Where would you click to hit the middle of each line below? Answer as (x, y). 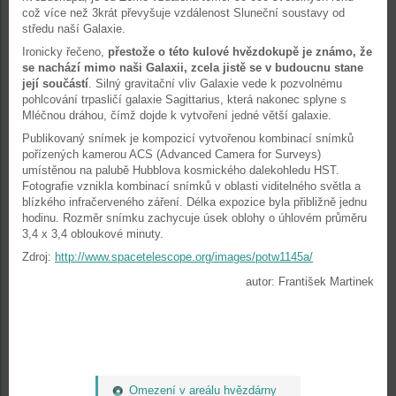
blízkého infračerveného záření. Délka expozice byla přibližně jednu (194, 202)
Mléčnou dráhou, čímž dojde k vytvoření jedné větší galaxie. (177, 115)
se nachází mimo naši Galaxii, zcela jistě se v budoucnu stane (193, 68)
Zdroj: (38, 257)
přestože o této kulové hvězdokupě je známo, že (240, 52)
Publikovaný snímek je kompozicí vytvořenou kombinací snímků (188, 138)
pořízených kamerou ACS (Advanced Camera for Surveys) (171, 154)
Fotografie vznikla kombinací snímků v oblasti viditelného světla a (191, 186)
